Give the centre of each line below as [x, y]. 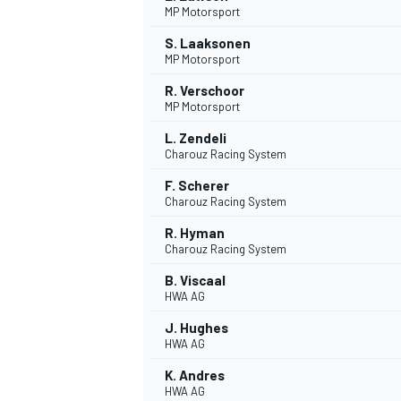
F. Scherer [197, 186]
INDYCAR [166, 75]
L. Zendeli [196, 138]
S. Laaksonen [208, 43]
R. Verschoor [205, 91]
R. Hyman [195, 233]
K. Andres [195, 375]
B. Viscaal [195, 281]
